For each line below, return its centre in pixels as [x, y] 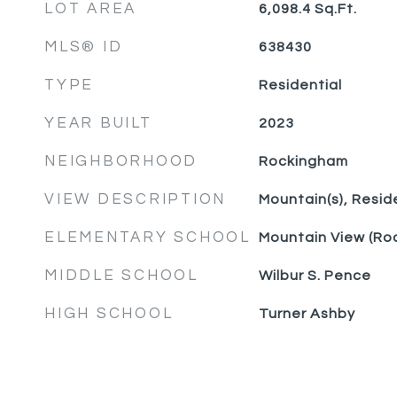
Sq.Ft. [335, 9]
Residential [300, 85]
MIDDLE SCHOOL [121, 276]
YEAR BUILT [98, 123]
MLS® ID [84, 47]
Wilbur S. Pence [315, 276]
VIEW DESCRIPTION [135, 199]
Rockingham [303, 161]
